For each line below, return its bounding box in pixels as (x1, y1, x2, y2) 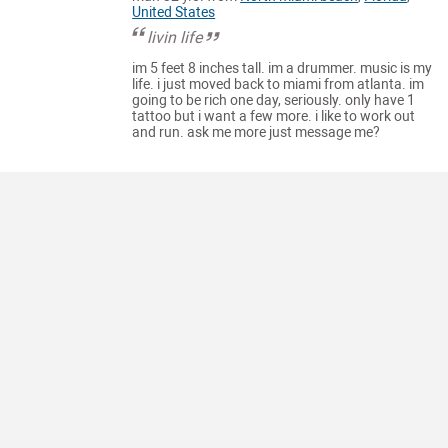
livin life (147, 27, 203, 47)
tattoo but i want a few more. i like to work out (132, 108, 416, 126)
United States (132, 3, 216, 21)
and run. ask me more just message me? (132, 124, 381, 142)
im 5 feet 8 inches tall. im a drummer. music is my (132, 60, 433, 78)
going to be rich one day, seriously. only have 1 (132, 92, 416, 110)
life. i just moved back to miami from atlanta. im (132, 76, 425, 94)
